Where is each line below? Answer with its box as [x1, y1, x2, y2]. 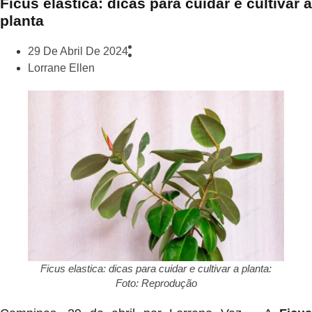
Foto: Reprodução [115, 277, 197, 290]
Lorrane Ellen [28, 62, 95, 75]
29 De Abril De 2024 [28, 45, 128, 58]
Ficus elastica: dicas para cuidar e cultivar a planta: [40, 263, 272, 275]
